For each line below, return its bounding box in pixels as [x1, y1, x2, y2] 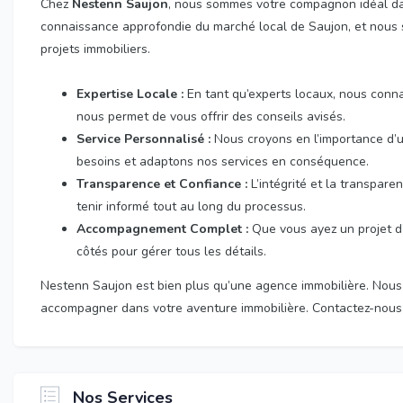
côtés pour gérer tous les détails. [76, 243, 266, 260]
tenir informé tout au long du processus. [76, 198, 306, 215]
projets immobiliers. [40, 40, 150, 58]
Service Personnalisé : [76, 130, 210, 148]
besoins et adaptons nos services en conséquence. [76, 153, 369, 170]
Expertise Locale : [76, 85, 184, 103]
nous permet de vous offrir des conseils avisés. [76, 108, 345, 125]
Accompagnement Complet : [76, 220, 248, 237]
